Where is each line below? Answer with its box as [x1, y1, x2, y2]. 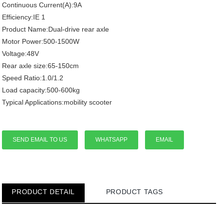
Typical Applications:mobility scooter [2, 98, 112, 107]
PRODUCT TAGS [106, 188, 163, 196]
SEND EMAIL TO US [13, 136, 68, 144]
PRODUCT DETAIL [12, 188, 75, 196]
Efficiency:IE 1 [2, 13, 46, 21]
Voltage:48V [2, 50, 39, 58]
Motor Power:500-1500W [2, 37, 80, 46]
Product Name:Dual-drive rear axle [2, 25, 109, 34]
